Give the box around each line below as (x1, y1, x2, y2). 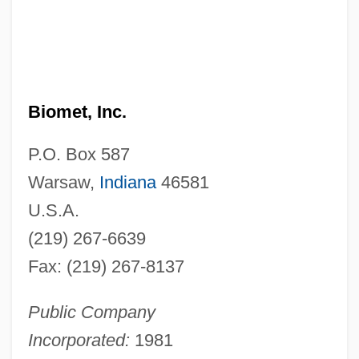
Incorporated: (27, 329, 130, 350)
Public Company (27, 301, 155, 322)
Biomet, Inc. (27, 101, 127, 122)
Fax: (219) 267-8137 (27, 256, 184, 276)
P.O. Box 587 (27, 143, 130, 164)
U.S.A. (27, 200, 79, 220)
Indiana (99, 171, 156, 192)
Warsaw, (27, 171, 99, 192)
